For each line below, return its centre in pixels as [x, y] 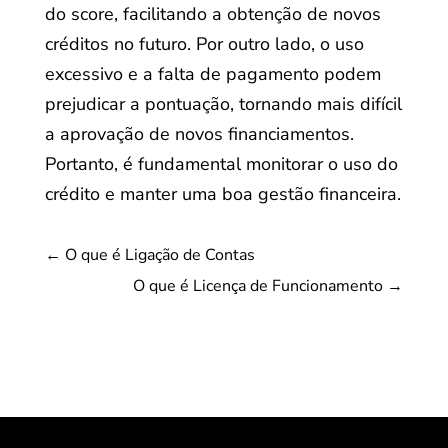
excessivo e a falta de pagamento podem [212, 74]
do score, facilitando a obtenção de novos [212, 14]
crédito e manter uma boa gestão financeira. [222, 194]
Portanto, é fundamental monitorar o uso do [221, 164]
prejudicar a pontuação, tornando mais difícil [223, 104]
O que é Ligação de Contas [159, 255]
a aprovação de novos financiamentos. [199, 134]
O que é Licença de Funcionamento [258, 286]
